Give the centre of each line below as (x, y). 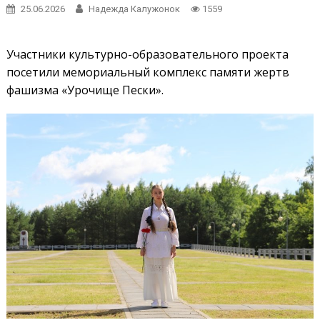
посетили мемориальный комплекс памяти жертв (147, 72)
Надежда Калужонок (134, 9)
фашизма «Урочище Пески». (85, 90)
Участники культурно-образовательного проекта (147, 54)
